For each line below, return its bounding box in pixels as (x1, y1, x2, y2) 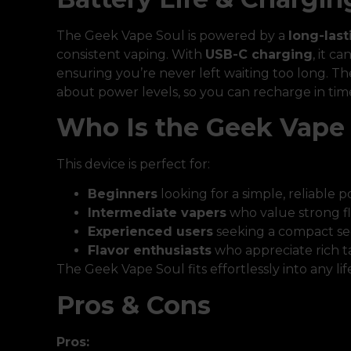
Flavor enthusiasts (88, 243, 212, 259)
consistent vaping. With (56, 46, 205, 62)
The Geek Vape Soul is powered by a (56, 27, 288, 43)
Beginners (88, 186, 157, 202)
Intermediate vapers (88, 205, 226, 221)
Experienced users (88, 224, 213, 240)
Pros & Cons (56, 289, 211, 320)
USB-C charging (205, 46, 313, 62)
